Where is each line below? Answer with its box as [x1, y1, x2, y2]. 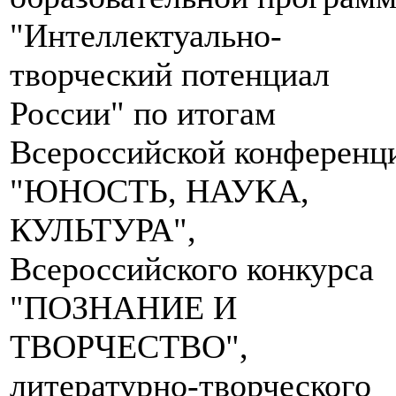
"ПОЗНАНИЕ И [10, 289, 237, 327]
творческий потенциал [10, 56, 330, 94]
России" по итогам [10, 95, 276, 133]
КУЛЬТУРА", [10, 211, 196, 249]
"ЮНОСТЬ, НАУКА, [10, 172, 309, 210]
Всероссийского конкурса [10, 250, 374, 288]
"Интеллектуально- [10, 17, 282, 55]
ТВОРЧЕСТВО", [10, 328, 248, 366]
